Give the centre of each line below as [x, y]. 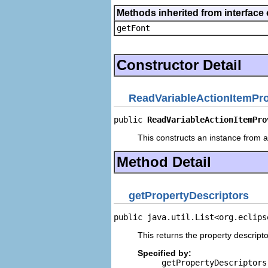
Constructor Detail [179, 65]
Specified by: [165, 253]
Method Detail [164, 162]
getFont [133, 28]
